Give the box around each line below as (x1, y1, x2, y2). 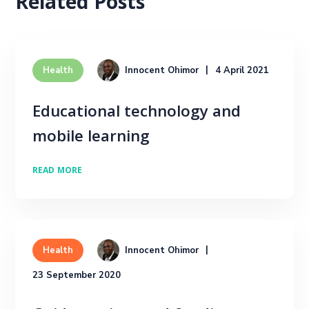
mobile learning (32, 125, 150, 152)
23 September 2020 (32, 269, 121, 281)
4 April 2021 (215, 63, 270, 77)
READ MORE (32, 164, 83, 179)
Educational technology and (32, 100, 241, 127)
